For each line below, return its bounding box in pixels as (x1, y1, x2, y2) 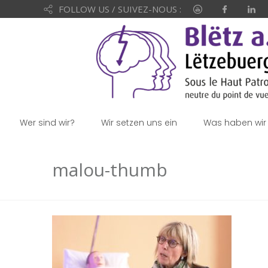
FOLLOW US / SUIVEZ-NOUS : (58, 3, 181, 15)
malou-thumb (52, 157, 167, 182)
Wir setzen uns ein (101, 117, 177, 129)
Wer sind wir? (20, 117, 75, 129)
